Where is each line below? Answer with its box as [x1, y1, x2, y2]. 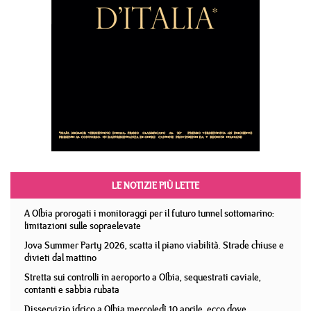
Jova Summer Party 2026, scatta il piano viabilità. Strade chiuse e [24, 238, 284, 252]
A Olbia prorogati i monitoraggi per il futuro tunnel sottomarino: [24, 206, 274, 220]
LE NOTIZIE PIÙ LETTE [112, 178, 199, 192]
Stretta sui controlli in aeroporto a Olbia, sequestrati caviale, [24, 270, 261, 284]
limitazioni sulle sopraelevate [24, 219, 141, 233]
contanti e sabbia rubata [24, 283, 119, 296]
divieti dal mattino [24, 251, 96, 264]
